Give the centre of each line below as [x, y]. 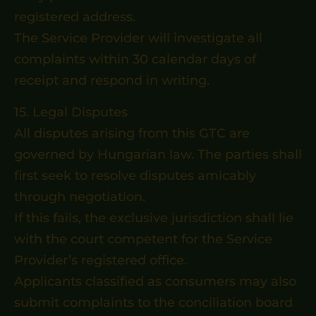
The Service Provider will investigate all [138, 38]
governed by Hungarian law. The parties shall [158, 154]
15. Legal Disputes [71, 112]
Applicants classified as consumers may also [155, 281]
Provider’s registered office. [101, 260]
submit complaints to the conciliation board [153, 303]
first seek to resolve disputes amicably [135, 176]
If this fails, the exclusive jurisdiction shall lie [154, 218]
